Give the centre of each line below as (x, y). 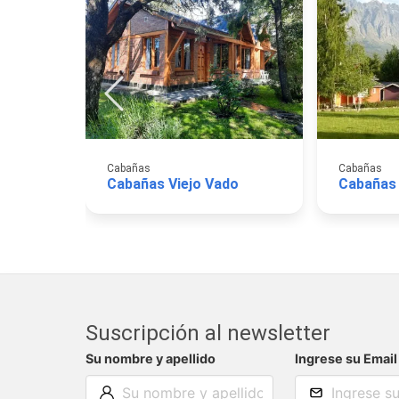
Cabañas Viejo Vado (173, 184)
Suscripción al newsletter (208, 334)
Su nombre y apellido (151, 359)
